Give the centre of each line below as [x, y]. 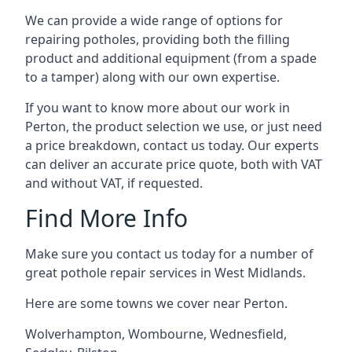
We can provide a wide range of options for [154, 20]
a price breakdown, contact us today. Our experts [172, 145]
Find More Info [106, 218]
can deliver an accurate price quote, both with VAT [174, 164]
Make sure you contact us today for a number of [169, 254]
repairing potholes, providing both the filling [158, 39]
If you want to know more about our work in [158, 108]
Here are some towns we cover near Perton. [156, 303]
